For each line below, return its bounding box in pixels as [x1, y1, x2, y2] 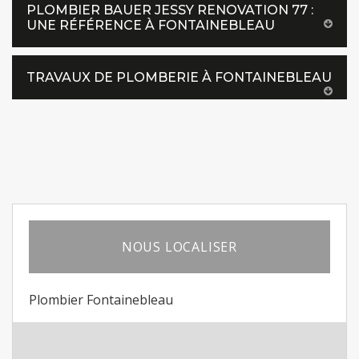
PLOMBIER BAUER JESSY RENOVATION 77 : [26, 2, 313, 18]
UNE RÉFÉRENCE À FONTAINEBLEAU [26, 18, 275, 33]
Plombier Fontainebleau [29, 291, 173, 309]
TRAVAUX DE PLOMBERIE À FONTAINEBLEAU [26, 70, 332, 85]
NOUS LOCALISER [121, 238, 238, 256]
